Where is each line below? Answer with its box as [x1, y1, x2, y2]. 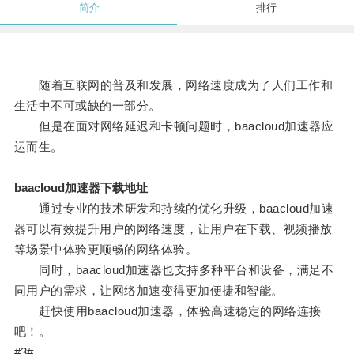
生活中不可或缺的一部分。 [13, 99, 161, 113]
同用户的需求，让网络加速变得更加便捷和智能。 [13, 284, 284, 298]
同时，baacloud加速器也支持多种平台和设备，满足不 [13, 263, 334, 277]
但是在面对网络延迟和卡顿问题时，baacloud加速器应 [13, 119, 334, 134]
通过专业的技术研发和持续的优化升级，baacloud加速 [13, 201, 334, 216]
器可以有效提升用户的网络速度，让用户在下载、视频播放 [13, 222, 333, 236]
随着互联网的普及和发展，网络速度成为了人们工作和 [13, 78, 333, 92]
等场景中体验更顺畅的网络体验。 [13, 243, 198, 257]
